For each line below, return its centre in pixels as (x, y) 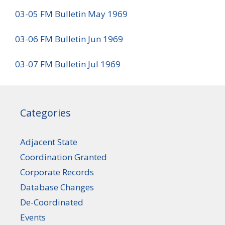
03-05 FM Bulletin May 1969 (71, 14)
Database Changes (57, 187)
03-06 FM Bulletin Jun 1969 (69, 39)
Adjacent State (49, 142)
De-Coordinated (52, 202)
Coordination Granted (64, 157)
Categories (45, 113)
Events (33, 217)
